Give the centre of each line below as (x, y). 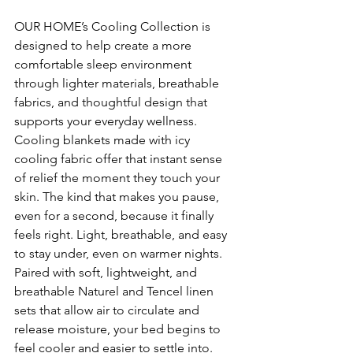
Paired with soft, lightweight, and (107, 273)
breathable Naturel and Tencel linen (115, 292)
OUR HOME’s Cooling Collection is (114, 27)
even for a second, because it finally (115, 216)
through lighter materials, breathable (118, 84)
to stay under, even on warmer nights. (118, 254)
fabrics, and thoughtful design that (112, 102)
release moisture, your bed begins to (119, 329)
